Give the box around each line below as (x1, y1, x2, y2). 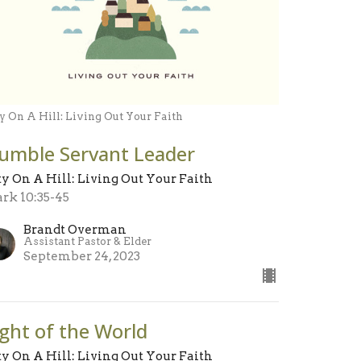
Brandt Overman (23, 222, 127, 237)
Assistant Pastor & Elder (23, 234, 152, 247)
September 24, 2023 (23, 248, 141, 263)
